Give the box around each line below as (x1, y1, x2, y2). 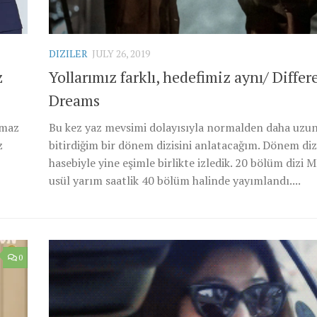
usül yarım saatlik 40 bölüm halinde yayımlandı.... (49, 172, 301, 188)
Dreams (49, 89, 100, 110)
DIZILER (49, 46, 88, 60)
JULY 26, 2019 (92, 46, 150, 60)
